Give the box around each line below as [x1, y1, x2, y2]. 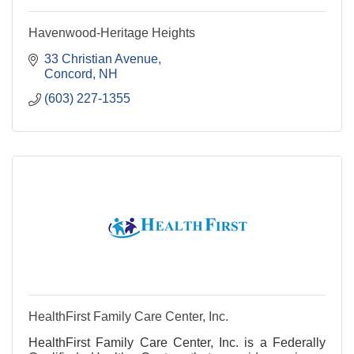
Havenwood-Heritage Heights [28, 26, 195, 40]
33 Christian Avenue [44, 52, 158, 66]
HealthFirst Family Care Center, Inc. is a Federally [28, 336, 326, 350]
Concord [44, 67, 92, 81]
